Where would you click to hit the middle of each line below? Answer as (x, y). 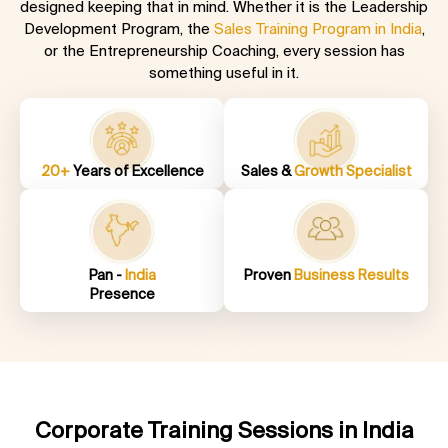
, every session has (340, 50)
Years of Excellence (138, 170)
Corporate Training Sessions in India (224, 430)
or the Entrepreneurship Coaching (159, 50)
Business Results (351, 275)
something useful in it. (224, 72)
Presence (122, 294)
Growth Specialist (352, 170)
